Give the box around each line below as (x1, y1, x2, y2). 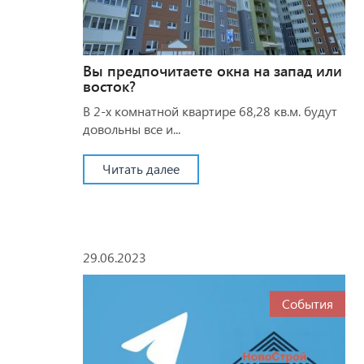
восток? (83, 76, 136, 96)
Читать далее (102, 159, 180, 177)
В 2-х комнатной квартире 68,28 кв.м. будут (83, 102, 337, 119)
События (281, 294, 333, 312)
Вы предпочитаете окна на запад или (83, 60, 342, 80)
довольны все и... (83, 119, 180, 137)
